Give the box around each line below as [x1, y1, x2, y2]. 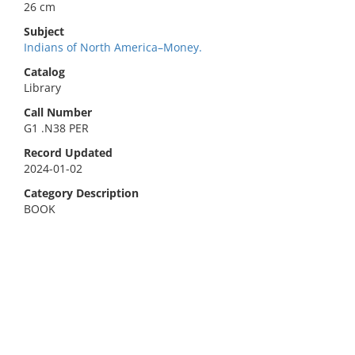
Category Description [24, 185, 139, 200]
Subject [24, 24, 64, 39]
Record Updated [24, 145, 113, 160]
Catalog [24, 64, 65, 79]
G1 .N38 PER [24, 120, 89, 136]
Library [24, 80, 61, 95]
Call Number [24, 105, 92, 120]
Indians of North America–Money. [24, 40, 202, 55]
